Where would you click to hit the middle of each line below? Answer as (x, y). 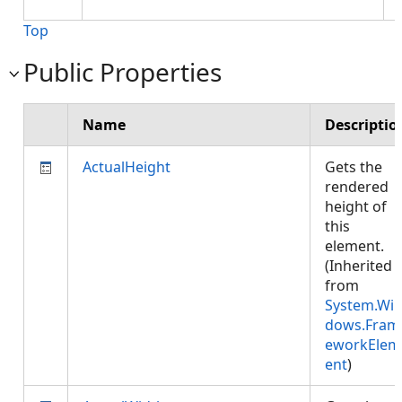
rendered (357, 187)
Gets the (354, 167)
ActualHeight (127, 167)
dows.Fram (363, 325)
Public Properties (122, 72)
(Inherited (358, 266)
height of (356, 206)
